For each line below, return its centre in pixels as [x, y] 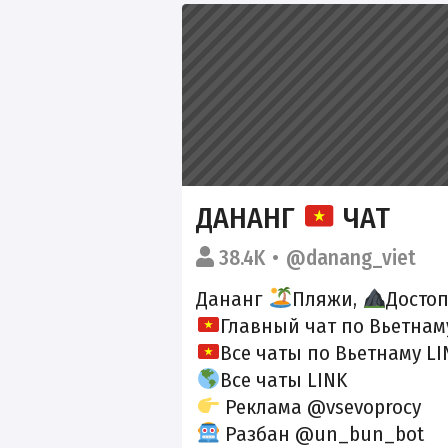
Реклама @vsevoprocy [321, 406]
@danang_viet [351, 257]
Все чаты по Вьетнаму [323, 352]
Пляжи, [327, 298]
